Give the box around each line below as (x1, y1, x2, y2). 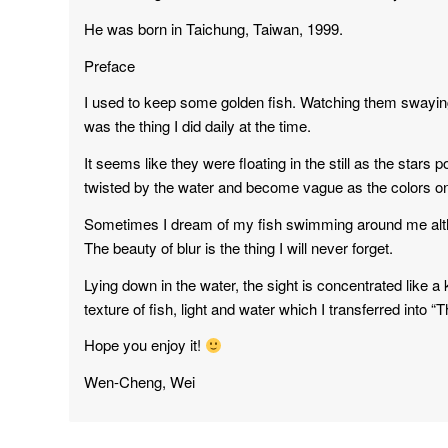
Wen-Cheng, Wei (84, 371, 196, 392)
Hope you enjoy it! (84, 334, 206, 356)
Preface (84, 54, 136, 76)
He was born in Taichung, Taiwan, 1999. (84, 17, 344, 39)
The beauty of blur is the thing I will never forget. (84, 236, 394, 258)
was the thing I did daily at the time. (84, 115, 312, 137)
